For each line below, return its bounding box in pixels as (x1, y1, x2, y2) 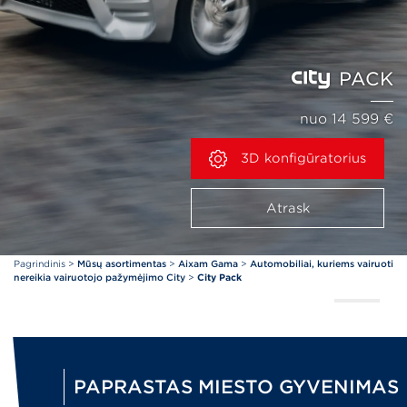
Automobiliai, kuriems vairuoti (250, 258, 393, 269)
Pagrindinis (14, 258, 65, 269)
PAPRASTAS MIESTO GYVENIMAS (74, 376, 399, 398)
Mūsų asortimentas (77, 258, 166, 269)
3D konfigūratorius (236, 150, 366, 165)
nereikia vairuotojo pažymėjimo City (14, 272, 185, 283)
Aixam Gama (178, 258, 238, 269)
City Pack (197, 272, 242, 283)
